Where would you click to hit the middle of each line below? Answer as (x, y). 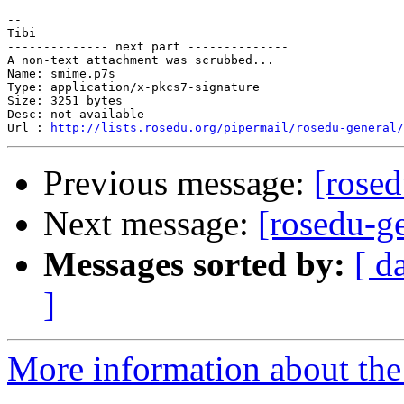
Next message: (151, 224)
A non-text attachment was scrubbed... (141, 60)
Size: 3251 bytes (65, 101)
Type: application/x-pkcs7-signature (133, 87)
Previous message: (179, 183)
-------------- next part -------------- (148, 47)
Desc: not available (76, 115)
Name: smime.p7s (61, 74)
